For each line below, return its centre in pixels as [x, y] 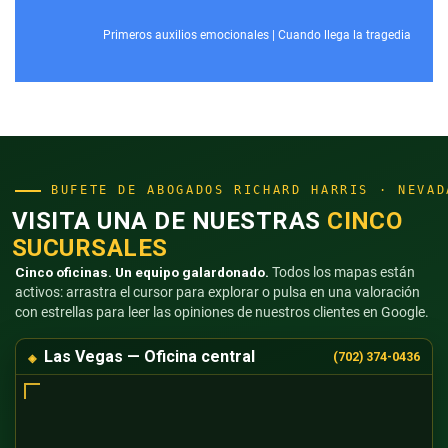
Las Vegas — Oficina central [149, 357]
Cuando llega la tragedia [344, 35]
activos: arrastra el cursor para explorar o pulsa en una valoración [217, 292]
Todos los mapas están [342, 272]
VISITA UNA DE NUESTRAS [170, 221]
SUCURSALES [90, 248]
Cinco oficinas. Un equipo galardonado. [142, 272]
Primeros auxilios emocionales [186, 35]
